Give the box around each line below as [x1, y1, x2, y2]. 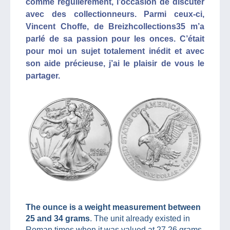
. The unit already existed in [90, 214, 190, 223]
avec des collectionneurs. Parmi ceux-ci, [26, 10, 204, 18]
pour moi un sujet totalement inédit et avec [26, 47, 204, 55]
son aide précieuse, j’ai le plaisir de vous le [26, 59, 204, 68]
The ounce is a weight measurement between [26, 202, 201, 212]
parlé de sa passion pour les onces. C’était [26, 34, 204, 43]
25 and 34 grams [26, 214, 90, 223]
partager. [26, 71, 60, 80]
